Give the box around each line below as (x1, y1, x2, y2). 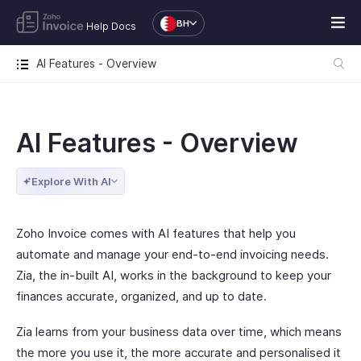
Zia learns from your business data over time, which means (16, 324, 342, 339)
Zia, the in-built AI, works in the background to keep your (16, 268, 331, 283)
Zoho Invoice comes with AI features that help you (16, 226, 296, 241)
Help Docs (86, 20, 136, 32)
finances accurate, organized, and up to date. (16, 288, 267, 304)
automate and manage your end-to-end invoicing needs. (16, 247, 329, 262)
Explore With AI (31, 175, 111, 188)
